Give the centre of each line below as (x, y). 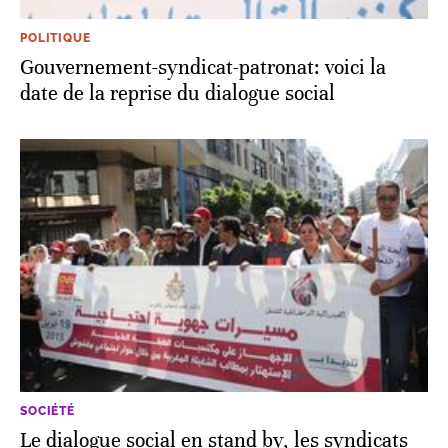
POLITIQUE (55, 38)
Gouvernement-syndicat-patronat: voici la (203, 68)
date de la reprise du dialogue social (177, 94)
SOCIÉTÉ (47, 411)
